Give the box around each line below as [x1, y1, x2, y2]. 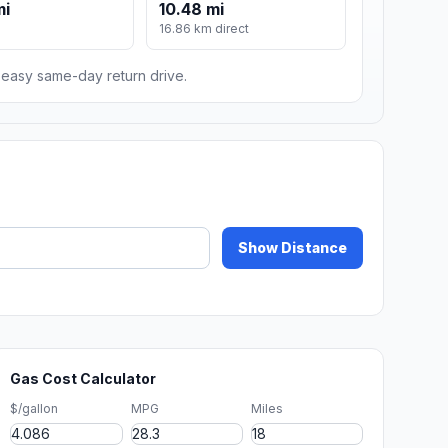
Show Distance [238, 239, 347, 257]
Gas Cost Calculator [10, 370, 157, 388]
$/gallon [10, 401, 59, 417]
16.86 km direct [159, 21, 250, 37]
